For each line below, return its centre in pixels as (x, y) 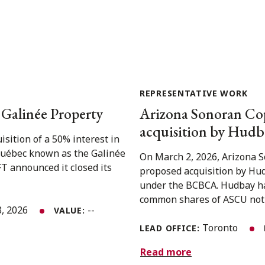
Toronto (222, 227)
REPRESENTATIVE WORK (194, 93)
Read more (166, 252)
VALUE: (71, 210)
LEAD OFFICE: (171, 228)
